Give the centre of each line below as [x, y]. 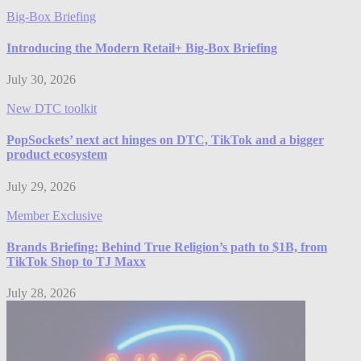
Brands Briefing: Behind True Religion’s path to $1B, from [167, 247]
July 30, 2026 [41, 80]
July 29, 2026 [41, 186]
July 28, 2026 [41, 293]
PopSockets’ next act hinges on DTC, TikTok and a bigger [165, 140]
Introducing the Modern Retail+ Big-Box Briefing [142, 48]
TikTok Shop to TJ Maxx [76, 261]
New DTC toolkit [52, 109]
